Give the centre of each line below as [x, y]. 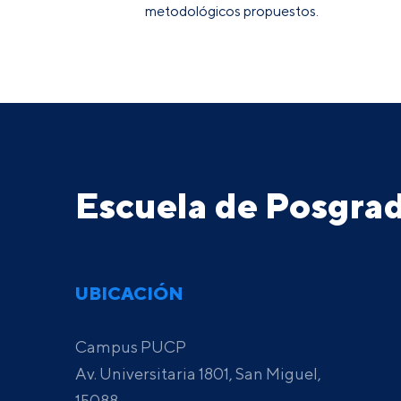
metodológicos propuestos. [232, 11]
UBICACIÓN [129, 293]
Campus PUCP [131, 347]
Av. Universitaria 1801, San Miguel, [198, 374]
